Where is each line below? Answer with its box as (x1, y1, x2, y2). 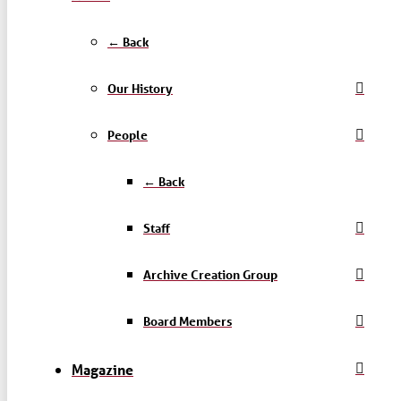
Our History (107, 79, 173, 97)
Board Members (143, 311, 232, 329)
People (107, 125, 148, 143)
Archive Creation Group (143, 265, 277, 283)
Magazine (72, 359, 133, 379)
